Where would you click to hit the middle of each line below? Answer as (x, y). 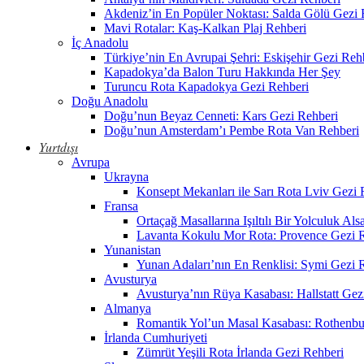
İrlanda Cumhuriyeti (156, 338)
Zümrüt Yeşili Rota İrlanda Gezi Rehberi (240, 353)
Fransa (121, 206)
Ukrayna (126, 177)
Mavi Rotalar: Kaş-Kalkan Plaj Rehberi (205, 28)
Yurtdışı (58, 147)
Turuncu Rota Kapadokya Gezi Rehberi (206, 87)
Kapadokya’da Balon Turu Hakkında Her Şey (222, 72)
